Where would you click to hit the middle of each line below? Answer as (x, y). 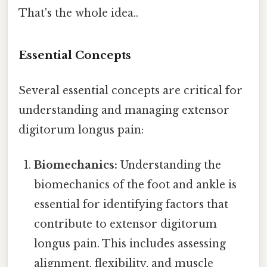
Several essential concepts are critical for (131, 91)
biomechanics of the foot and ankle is (136, 185)
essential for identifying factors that (131, 205)
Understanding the (170, 165)
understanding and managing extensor (124, 111)
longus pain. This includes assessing (130, 244)
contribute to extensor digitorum (126, 224)
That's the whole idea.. (78, 13)
